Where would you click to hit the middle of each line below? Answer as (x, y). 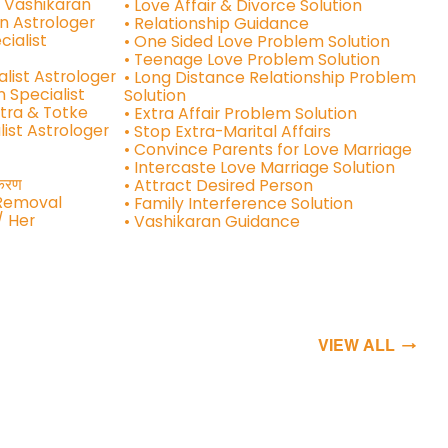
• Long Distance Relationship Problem (270, 78)
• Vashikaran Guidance (212, 222)
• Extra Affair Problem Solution (241, 114)
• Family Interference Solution (239, 204)
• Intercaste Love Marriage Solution (260, 168)
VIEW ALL (356, 346)
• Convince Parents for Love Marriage (268, 150)
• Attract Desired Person (219, 186)
